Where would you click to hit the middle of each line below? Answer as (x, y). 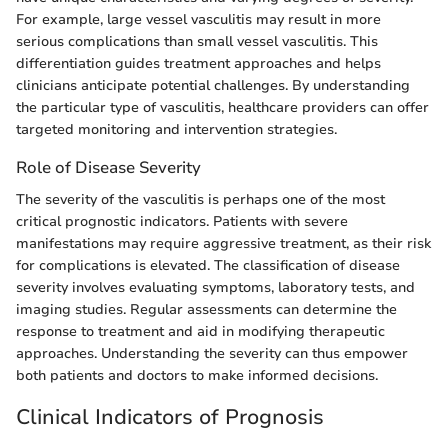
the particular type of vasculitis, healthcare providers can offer (222, 108)
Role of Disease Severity (108, 168)
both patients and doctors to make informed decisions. (197, 375)
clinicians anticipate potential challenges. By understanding (213, 86)
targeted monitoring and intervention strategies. (176, 130)
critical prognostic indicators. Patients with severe (182, 221)
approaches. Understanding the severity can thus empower (212, 353)
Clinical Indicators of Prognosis (170, 416)
